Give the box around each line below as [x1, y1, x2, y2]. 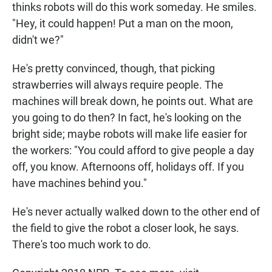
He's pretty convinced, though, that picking [12, 62, 215, 75]
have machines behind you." [12, 177, 147, 190]
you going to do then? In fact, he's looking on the [12, 111, 242, 124]
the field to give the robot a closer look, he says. [12, 222, 239, 235]
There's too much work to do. [12, 238, 151, 251]
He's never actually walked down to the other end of [12, 205, 260, 219]
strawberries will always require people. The [12, 78, 223, 92]
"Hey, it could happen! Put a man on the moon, [12, 17, 233, 30]
